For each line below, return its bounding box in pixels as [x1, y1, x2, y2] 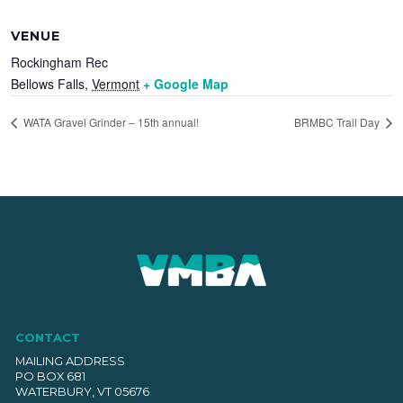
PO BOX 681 [14, 369, 85, 384]
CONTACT [14, 330, 80, 345]
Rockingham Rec [11, 52, 109, 71]
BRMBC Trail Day [293, 113, 382, 130]
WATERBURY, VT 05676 [14, 384, 149, 399]
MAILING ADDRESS [14, 354, 125, 369]
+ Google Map [143, 74, 229, 93]
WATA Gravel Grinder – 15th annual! [21, 113, 200, 130]
